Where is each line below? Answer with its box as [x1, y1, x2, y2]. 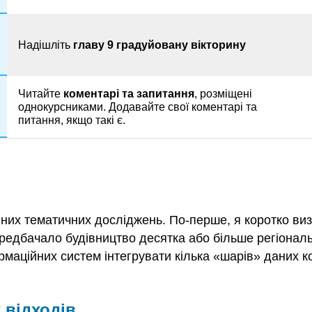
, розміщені [194, 87, 252, 100]
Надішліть [18, 38, 73, 51]
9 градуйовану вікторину [107, 38, 246, 51]
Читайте [18, 87, 63, 100]
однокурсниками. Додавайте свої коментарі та [18, 100, 257, 113]
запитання [136, 87, 194, 100]
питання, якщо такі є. [18, 114, 125, 126]
